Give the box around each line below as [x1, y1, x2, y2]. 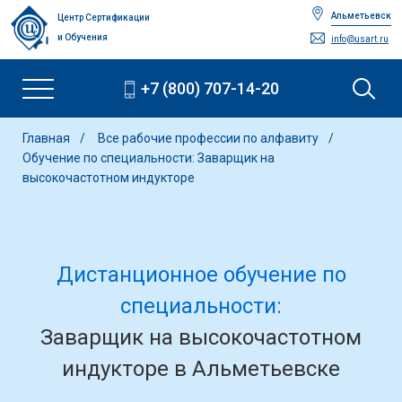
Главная [22, 131, 70, 145]
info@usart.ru [331, 34, 389, 44]
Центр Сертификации [57, 13, 150, 22]
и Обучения [57, 32, 108, 42]
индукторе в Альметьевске [62, 356, 340, 381]
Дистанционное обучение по [56, 262, 346, 287]
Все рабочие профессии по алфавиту [98, 131, 321, 145]
